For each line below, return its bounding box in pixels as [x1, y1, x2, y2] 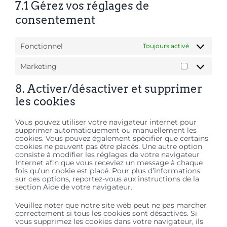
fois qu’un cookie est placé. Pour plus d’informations [15, 166, 200, 176]
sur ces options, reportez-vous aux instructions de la [15, 174, 199, 184]
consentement [15, 13, 95, 27]
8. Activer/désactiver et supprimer [15, 82, 202, 96]
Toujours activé [143, 42, 189, 50]
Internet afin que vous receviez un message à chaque [15, 158, 203, 168]
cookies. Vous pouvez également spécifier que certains [15, 134, 208, 143]
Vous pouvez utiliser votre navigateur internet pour [15, 118, 197, 127]
